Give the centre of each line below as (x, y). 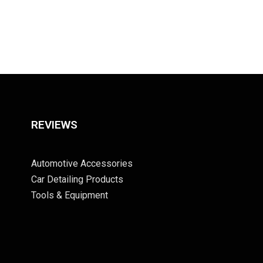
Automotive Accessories (82, 163)
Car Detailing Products (77, 179)
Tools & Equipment (69, 195)
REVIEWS (54, 124)
